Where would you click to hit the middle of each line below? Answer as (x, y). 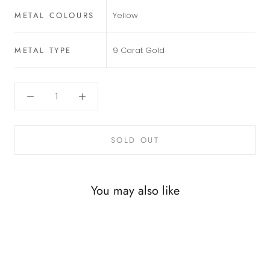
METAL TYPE (43, 50)
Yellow (125, 15)
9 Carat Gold (139, 50)
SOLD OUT (135, 140)
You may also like (135, 191)
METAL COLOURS (55, 15)
